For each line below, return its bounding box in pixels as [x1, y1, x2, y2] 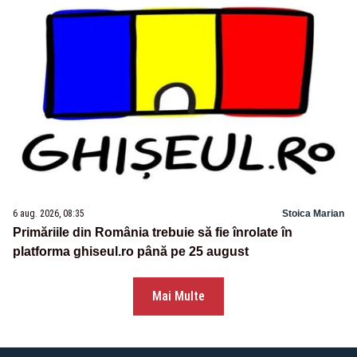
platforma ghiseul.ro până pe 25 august [13, 244, 249, 258]
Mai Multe [152, 288, 205, 304]
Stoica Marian [282, 207, 344, 219]
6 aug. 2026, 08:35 [13, 207, 84, 219]
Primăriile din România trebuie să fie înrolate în [13, 225, 292, 239]
